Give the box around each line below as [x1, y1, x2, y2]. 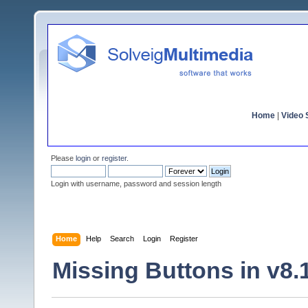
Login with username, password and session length [51, 179, 221, 188]
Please [51, 154, 76, 162]
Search [110, 234, 135, 243]
